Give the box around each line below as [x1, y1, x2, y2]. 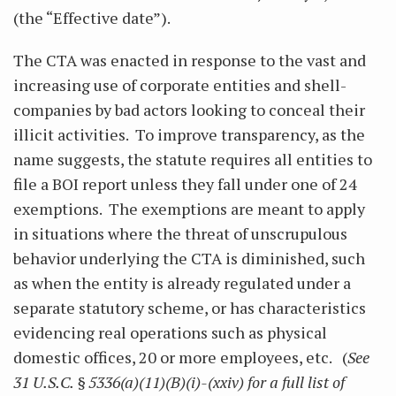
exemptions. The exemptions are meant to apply [13, 198, 365, 219]
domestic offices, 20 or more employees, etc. [13, 346, 339, 368]
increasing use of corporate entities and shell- [13, 74, 346, 95]
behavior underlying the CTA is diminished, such [13, 247, 365, 269]
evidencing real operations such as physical [13, 322, 327, 343]
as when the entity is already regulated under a [13, 272, 351, 293]
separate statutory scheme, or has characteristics [13, 297, 366, 318]
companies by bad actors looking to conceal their [13, 99, 365, 120]
